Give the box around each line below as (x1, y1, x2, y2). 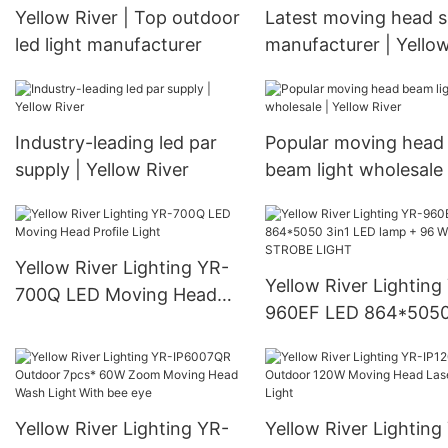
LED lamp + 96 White (264, 329, 443, 351)
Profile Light (15, 311, 117, 333)
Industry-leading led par (15, 132, 217, 154)
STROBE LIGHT (264, 356, 395, 378)
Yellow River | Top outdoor (15, 7, 240, 29)
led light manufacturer (15, 34, 202, 56)
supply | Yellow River (15, 159, 189, 181)
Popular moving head (264, 132, 444, 154)
